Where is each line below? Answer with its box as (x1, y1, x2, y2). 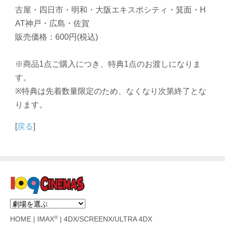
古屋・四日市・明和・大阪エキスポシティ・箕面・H (15, 6, 206, 15)
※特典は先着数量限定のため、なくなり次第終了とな (15, 87, 206, 96)
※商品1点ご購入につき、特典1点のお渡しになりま (15, 60, 201, 69)
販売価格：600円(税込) (15, 33, 98, 42)
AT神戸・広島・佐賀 (15, 19, 89, 28)
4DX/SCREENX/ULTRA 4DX (64, 215, 152, 223)
